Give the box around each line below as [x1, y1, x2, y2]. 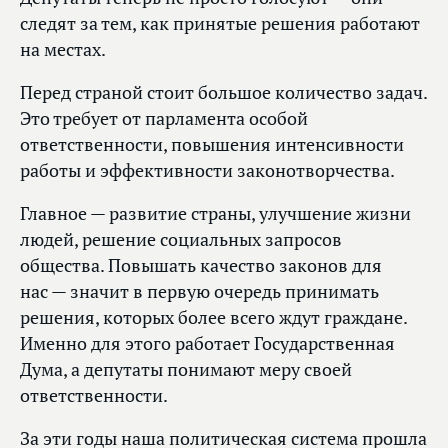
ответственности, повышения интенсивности [20, 133, 404, 157]
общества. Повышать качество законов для [20, 254, 382, 278]
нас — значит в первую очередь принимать [20, 280, 379, 304]
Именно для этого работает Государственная [20, 332, 395, 356]
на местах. [20, 38, 106, 62]
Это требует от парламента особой [20, 107, 308, 131]
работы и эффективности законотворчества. [20, 159, 395, 183]
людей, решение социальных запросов [20, 228, 342, 252]
